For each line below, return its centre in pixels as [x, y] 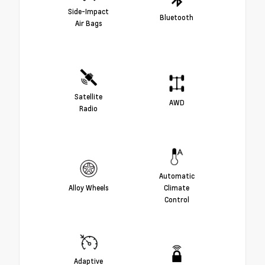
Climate [177, 187]
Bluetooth [177, 17]
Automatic [177, 175]
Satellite [88, 96]
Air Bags [88, 23]
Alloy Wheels [88, 187]
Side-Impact [88, 11]
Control [177, 199]
